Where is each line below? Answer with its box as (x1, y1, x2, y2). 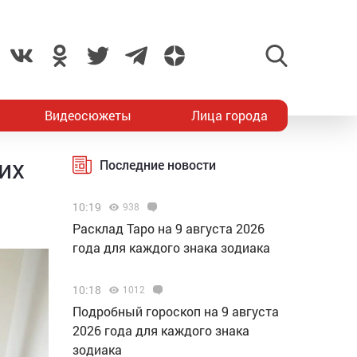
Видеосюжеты (45, 107, 132, 124)
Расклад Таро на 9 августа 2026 (73, 220, 265, 237)
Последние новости (100, 156, 216, 173)
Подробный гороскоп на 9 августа (73, 303, 279, 320)
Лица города (190, 107, 268, 124)
